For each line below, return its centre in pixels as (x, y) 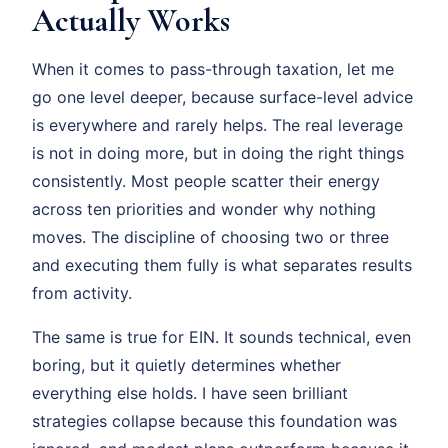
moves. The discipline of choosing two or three (210, 237)
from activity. (82, 293)
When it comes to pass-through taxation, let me (213, 69)
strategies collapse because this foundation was (214, 421)
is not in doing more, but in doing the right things (218, 153)
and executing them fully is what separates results (222, 265)
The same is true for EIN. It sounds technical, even (221, 337)
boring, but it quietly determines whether (186, 365)
